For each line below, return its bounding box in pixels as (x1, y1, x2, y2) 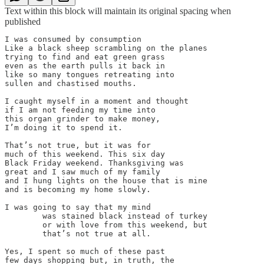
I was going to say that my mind (5, 202, 151, 212)
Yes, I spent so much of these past (5, 246, 165, 256)
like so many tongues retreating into (5, 70, 174, 79)
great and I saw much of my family (5, 167, 160, 176)
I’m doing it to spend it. (5, 123, 123, 132)
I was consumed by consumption (5, 34, 141, 44)
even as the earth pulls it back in (5, 61, 165, 70)
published (5, 16, 41, 27)
